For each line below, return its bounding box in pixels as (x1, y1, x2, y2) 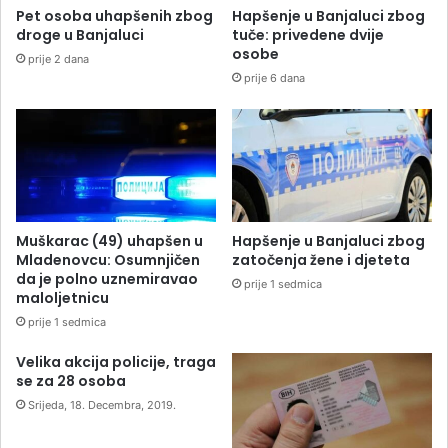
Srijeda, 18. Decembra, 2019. (28, 397, 176, 412)
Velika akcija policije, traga (16, 351, 216, 372)
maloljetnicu (16, 287, 109, 308)
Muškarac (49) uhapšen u (16, 230, 203, 251)
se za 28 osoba (16, 370, 126, 391)
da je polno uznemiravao (16, 268, 198, 289)
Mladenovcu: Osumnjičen (16, 249, 200, 270)
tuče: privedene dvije (232, 24, 384, 45)
